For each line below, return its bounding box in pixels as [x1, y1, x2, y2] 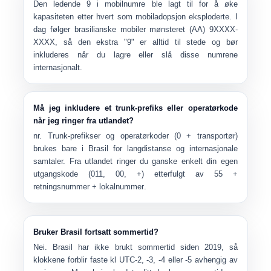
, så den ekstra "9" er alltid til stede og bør [55, 38, 238, 47]
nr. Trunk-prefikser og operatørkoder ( [33, 131, 177, 140]
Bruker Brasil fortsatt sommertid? [33, 227, 159, 237]
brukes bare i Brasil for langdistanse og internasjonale [33, 144, 238, 153]
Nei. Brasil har [33, 243, 95, 252]
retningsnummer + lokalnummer [33, 182, 145, 191]
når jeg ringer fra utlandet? [33, 116, 134, 125]
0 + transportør [176, 131, 235, 140]
